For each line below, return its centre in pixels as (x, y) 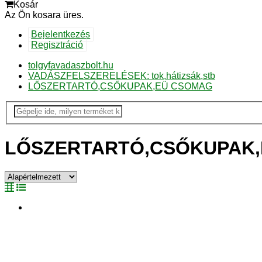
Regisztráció (57, 45)
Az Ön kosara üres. (44, 15)
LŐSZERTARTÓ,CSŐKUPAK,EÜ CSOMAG (120, 86)
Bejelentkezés (61, 35)
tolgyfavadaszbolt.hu (71, 65)
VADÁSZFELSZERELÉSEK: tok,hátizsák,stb (122, 75)
